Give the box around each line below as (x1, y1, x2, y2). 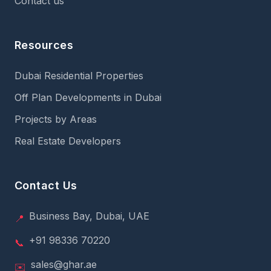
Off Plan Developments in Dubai (15, 91, 162, 103)
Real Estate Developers (15, 135, 121, 147)
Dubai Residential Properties (15, 70, 143, 82)
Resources (15, 39, 74, 51)
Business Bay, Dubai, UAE (29, 210, 149, 222)
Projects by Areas (15, 113, 97, 125)
